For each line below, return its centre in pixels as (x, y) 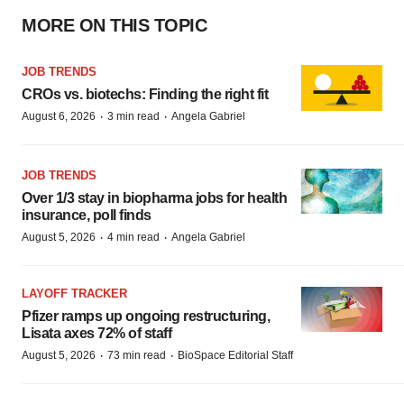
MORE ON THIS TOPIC (114, 25)
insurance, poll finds (87, 215)
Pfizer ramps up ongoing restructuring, (146, 316)
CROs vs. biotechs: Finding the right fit (145, 94)
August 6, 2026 (59, 116)
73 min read (137, 355)
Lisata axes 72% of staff (96, 333)
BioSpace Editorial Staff (235, 355)
